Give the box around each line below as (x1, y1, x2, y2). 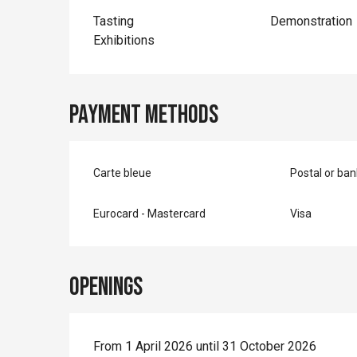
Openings (69, 271, 143, 303)
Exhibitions (93, 32, 155, 48)
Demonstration (269, 13, 352, 29)
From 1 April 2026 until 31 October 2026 (93, 338, 317, 354)
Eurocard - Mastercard (93, 206, 206, 220)
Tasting (93, 13, 135, 29)
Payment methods (69, 99, 219, 131)
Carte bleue (93, 166, 152, 179)
